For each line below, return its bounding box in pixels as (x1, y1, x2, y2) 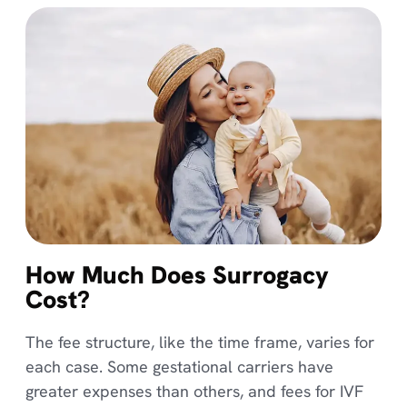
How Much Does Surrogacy (25, 259, 329, 292)
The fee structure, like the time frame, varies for (25, 332, 374, 353)
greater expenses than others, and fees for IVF (25, 381, 363, 402)
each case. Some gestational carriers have (25, 356, 333, 378)
